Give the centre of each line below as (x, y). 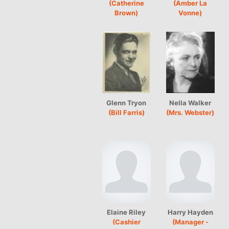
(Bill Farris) (127, 112)
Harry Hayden (190, 212)
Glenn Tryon (127, 102)
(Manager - (190, 222)
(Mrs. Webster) (190, 112)
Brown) (127, 13)
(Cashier (127, 222)
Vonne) (190, 13)
